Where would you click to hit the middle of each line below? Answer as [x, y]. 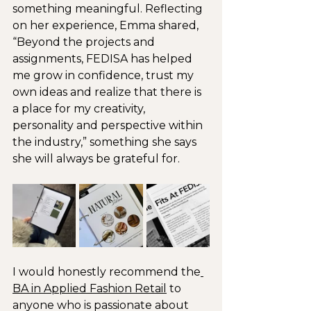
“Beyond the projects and [85, 42]
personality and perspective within [109, 125]
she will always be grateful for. [96, 158]
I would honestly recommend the [107, 271]
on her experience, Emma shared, [107, 25]
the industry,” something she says [106, 142]
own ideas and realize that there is [108, 92]
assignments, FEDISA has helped [104, 58]
